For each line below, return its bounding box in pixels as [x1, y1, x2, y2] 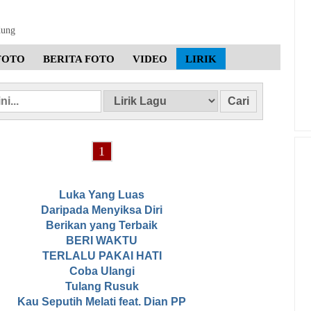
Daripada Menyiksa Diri [41, 204, 162, 217]
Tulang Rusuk [65, 280, 139, 293]
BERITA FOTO [43, 53, 115, 65]
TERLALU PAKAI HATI [42, 250, 162, 262]
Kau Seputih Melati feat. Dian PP [17, 296, 186, 308]
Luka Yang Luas [59, 189, 144, 201]
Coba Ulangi [69, 265, 135, 278]
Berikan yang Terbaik [46, 219, 158, 232]
